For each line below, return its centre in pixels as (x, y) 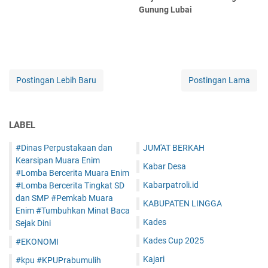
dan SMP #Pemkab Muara (64, 198)
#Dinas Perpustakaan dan (64, 147)
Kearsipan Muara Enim (58, 160)
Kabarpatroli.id (171, 185)
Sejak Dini (33, 223)
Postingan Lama (219, 80)
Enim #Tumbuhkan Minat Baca (73, 210)
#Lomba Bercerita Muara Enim (72, 173)
